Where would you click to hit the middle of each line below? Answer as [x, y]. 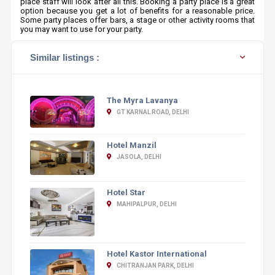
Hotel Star [126, 193]
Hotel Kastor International [157, 254]
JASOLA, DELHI [138, 157]
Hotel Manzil [131, 145]
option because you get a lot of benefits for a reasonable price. [137, 11]
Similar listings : [64, 57]
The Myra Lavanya [142, 100]
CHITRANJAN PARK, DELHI [154, 265]
